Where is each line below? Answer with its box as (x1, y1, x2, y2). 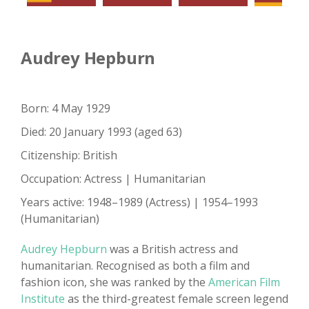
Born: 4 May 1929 (21, 101, 110, 117)
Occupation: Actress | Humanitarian (21, 171, 206, 187)
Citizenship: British (21, 148, 117, 163)
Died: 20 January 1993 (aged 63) (21, 124, 182, 140)
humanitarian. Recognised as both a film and (21, 258, 250, 274)
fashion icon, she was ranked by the (21, 275, 208, 290)
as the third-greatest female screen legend (65, 291, 288, 307)
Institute (21, 291, 65, 307)
